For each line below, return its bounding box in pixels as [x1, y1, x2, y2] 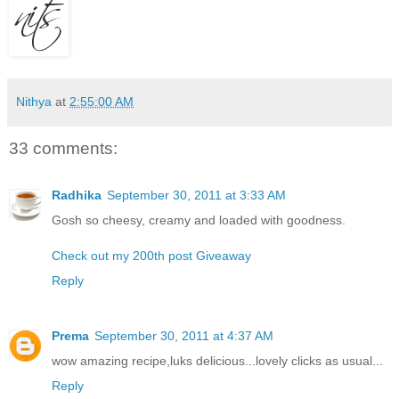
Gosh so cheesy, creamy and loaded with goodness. [52, 212, 346, 227]
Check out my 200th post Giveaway [52, 248, 251, 263]
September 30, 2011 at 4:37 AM [94, 328, 273, 343]
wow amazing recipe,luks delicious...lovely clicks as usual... [52, 353, 383, 368]
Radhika [52, 187, 102, 202]
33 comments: [9, 139, 118, 159]
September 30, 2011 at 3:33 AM [107, 187, 286, 202]
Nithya [16, 94, 52, 110]
